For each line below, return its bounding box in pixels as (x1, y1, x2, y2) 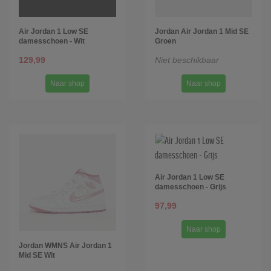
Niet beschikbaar (155, 55, 219, 65)
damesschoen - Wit (19, 37, 85, 45)
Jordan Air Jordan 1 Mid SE (155, 27, 249, 36)
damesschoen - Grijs (155, 183, 226, 191)
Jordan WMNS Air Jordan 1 (19, 241, 112, 250)
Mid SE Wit (19, 251, 55, 260)
